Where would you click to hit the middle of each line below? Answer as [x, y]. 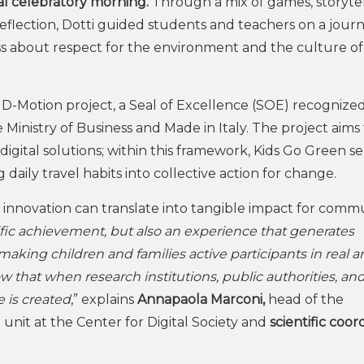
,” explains [104, 299]
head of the [306, 299]
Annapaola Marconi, [203, 299]
